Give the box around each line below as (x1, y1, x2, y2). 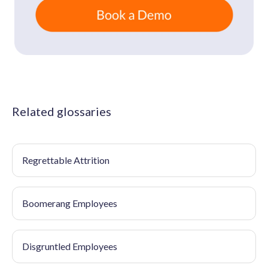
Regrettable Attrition (22, 154, 109, 166)
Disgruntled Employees (22, 240, 117, 252)
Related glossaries (12, 104, 111, 119)
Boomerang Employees (22, 197, 117, 209)
